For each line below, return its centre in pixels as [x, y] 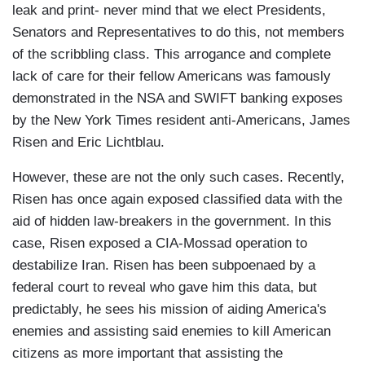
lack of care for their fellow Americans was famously [172, 77]
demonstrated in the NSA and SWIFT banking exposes [178, 99]
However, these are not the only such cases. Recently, [178, 178]
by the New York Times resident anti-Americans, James [181, 121]
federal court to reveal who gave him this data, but [165, 288]
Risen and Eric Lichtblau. [88, 143]
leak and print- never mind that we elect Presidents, [169, 11]
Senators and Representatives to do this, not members [178, 33]
